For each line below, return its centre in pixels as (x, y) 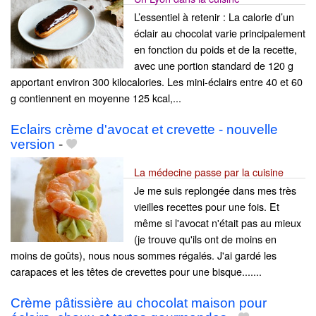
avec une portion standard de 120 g (214, 65)
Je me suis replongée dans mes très (215, 190)
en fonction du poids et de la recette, (215, 49)
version (33, 144)
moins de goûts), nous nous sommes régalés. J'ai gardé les (144, 255)
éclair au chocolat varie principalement (220, 32)
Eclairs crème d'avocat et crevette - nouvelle (144, 129)
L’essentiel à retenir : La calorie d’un (214, 16)
